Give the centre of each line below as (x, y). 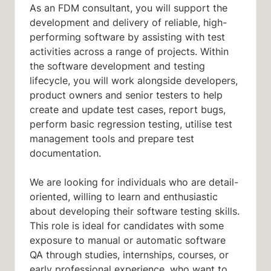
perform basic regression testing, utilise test (131, 124)
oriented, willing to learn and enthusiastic (124, 197)
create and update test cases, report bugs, (128, 110)
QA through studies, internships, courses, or (129, 255)
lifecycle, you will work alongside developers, (134, 81)
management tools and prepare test (112, 139)
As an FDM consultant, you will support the (129, 8)
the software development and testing (117, 66)
